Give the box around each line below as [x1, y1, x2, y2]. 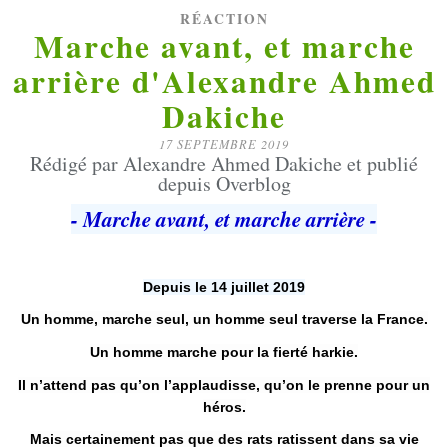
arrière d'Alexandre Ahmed [12, 58, 436, 104]
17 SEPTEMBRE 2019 [159, 136, 289, 152]
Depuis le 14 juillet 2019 [143, 278, 305, 295]
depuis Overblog [157, 170, 291, 197]
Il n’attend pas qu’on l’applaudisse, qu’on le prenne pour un [18, 376, 430, 393]
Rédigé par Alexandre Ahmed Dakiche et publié [30, 150, 418, 177]
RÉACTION [179, 9, 269, 29]
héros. [202, 398, 246, 415]
